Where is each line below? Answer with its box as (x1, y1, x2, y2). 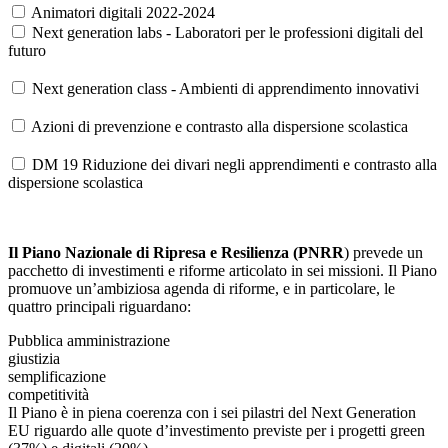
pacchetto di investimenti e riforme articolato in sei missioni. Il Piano (8, 262, 437, 280)
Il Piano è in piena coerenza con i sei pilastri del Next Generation (8, 404, 416, 422)
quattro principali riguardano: (8, 298, 191, 316)
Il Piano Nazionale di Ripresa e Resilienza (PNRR (8, 244, 344, 262)
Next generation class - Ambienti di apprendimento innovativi (32, 80, 419, 98)
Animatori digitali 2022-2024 (31, 4, 215, 22)
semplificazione (8, 368, 106, 386)
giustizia (8, 350, 60, 368)
